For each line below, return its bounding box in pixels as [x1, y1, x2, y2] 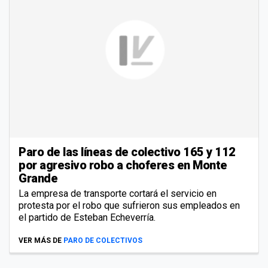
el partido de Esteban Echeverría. [19, 211, 156, 223]
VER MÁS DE [19, 236, 62, 245]
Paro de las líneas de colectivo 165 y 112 [19, 144, 236, 159]
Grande [19, 170, 57, 185]
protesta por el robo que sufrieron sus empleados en [19, 199, 240, 211]
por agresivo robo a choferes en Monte [19, 157, 227, 172]
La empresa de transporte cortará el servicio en [19, 187, 217, 199]
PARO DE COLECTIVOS [63, 236, 142, 245]
